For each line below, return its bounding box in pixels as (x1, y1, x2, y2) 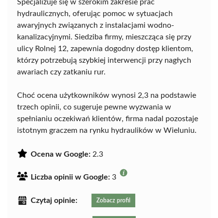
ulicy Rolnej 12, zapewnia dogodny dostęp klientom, (17, 44, 193, 53)
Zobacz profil (96, 197, 130, 203)
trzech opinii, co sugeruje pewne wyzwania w (17, 103, 171, 111)
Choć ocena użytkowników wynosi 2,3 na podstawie (17, 91, 196, 99)
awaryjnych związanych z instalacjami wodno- (17, 21, 174, 29)
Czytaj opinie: (31, 196, 77, 204)
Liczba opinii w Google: (31, 173, 110, 181)
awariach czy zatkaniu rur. (17, 68, 106, 76)
